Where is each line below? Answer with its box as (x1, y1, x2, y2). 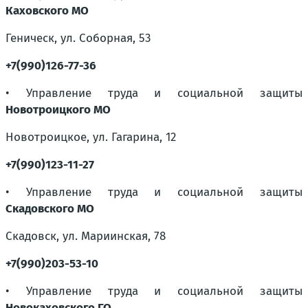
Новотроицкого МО (5, 102, 111, 117)
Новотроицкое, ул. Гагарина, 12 (5, 130, 176, 144)
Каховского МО (5, 3, 89, 18)
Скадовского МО (5, 201, 94, 216)
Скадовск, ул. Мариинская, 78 (5, 229, 166, 243)
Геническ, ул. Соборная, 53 (5, 31, 151, 45)
